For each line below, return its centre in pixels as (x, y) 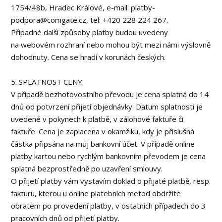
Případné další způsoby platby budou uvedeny (90, 32)
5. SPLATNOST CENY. (48, 82)
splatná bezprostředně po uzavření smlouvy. (87, 168)
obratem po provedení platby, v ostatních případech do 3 (109, 206)
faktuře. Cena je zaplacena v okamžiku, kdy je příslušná (103, 131)
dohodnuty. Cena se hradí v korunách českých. (88, 57)
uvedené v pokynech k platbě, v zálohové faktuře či (97, 119)
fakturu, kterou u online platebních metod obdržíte (96, 193)
